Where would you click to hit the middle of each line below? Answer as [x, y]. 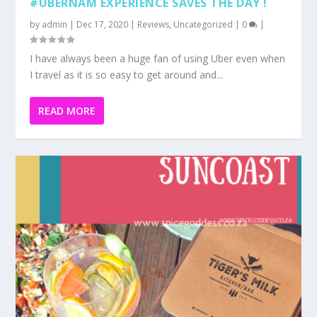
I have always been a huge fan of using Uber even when [158, 59]
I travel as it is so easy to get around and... [127, 75]
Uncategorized [203, 25]
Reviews [154, 25]
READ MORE [67, 111]
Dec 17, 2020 [103, 25]
